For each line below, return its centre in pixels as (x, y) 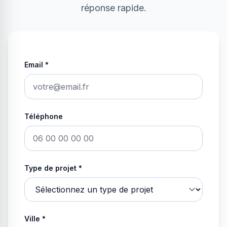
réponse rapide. (113, 8)
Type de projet (50, 168)
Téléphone (44, 116)
